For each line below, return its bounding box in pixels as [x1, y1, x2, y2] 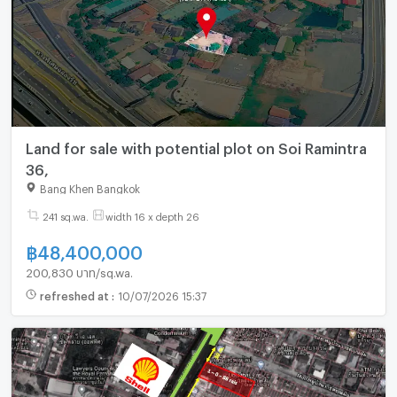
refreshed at [39, 289, 112, 299]
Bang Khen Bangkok [39, 183, 140, 192]
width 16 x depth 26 [105, 211, 199, 220]
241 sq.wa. [42, 211, 89, 220]
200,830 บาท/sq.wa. [25, 266, 133, 276]
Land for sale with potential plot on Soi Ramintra [25, 140, 367, 152]
